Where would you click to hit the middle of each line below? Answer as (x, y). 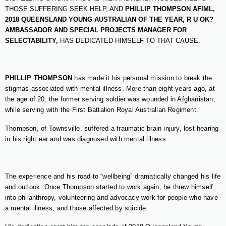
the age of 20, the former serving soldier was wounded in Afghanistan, (110, 99)
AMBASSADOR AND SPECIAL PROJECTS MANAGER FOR (96, 30)
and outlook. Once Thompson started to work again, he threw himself (109, 187)
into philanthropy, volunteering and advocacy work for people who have (111, 197)
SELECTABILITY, (32, 41)
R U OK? (200, 19)
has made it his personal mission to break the (142, 78)
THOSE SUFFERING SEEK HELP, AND (65, 9)
